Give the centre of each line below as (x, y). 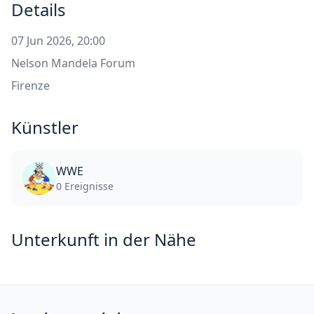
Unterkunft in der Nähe (104, 240)
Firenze (30, 86)
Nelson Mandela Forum (73, 63)
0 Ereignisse (85, 186)
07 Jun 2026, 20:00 (58, 41)
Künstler (45, 128)
